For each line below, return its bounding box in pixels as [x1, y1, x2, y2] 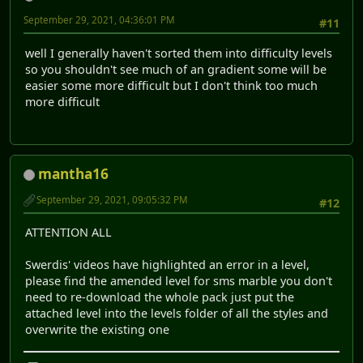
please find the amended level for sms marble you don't [25, 273, 332, 289]
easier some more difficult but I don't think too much [25, 77, 318, 93]
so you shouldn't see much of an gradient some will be [25, 61, 327, 77]
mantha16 [38, 164, 109, 184]
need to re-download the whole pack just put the [25, 289, 294, 305]
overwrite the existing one [25, 322, 169, 338]
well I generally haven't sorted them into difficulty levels [25, 45, 332, 61]
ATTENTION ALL [25, 224, 112, 241]
